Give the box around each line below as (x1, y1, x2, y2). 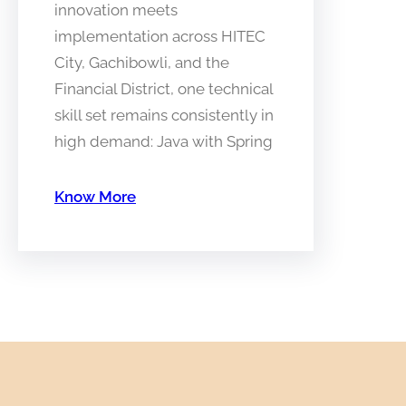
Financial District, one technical (54, 79, 273, 98)
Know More (54, 187, 136, 206)
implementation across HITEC (54, 26, 266, 45)
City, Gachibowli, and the (54, 53, 229, 72)
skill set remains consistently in (54, 105, 274, 124)
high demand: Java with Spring (54, 131, 273, 150)
